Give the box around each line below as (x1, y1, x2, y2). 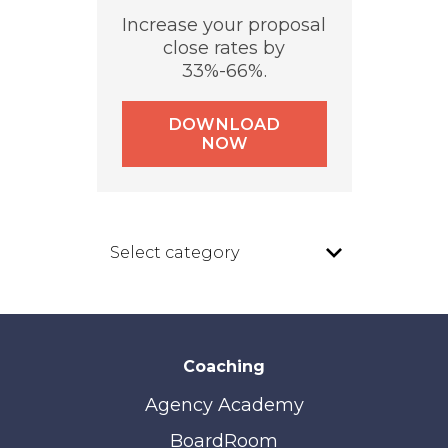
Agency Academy (144, 394, 304, 417)
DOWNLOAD (168, 113, 280, 134)
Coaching (183, 356, 265, 376)
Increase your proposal (122, 13, 326, 36)
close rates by (163, 36, 285, 59)
